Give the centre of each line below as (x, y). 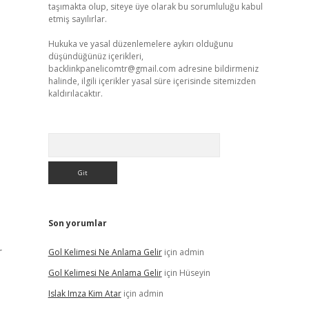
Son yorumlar (77, 223)
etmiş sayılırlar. (77, 19)
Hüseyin (195, 273)
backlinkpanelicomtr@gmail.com (112, 69)
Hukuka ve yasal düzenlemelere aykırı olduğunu (140, 44)
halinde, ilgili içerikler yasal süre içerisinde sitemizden (152, 81)
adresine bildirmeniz (217, 69)
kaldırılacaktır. (75, 93)
